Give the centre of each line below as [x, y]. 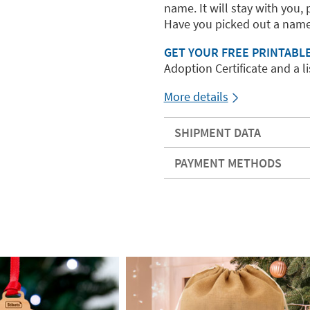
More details [196, 97]
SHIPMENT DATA [217, 133]
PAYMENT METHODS [228, 163]
